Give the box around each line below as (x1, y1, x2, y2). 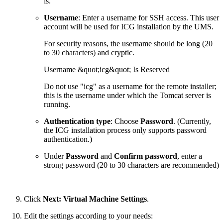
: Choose (111, 116, 140, 125)
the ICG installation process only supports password (44, 125, 207, 134)
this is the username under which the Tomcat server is (44, 91, 211, 100)
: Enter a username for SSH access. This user (78, 13, 219, 22)
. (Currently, (173, 116, 211, 125)
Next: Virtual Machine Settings (43, 194, 147, 203)
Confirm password (114, 151, 177, 160)
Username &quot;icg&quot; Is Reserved (44, 65, 170, 74)
